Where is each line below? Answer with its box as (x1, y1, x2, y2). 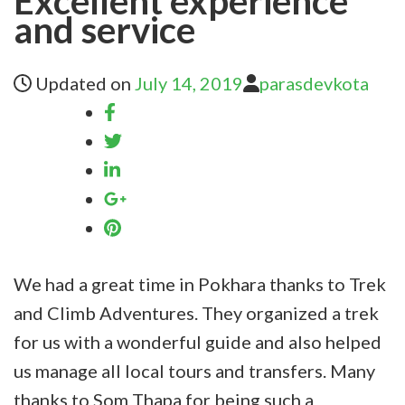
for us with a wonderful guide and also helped (14, 330, 381, 353)
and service (14, 7, 195, 52)
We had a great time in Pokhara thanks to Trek (14, 272, 386, 295)
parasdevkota (259, 71, 369, 94)
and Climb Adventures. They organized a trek (14, 301, 379, 324)
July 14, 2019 (135, 71, 243, 94)
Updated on (32, 71, 135, 94)
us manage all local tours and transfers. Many (14, 359, 375, 381)
